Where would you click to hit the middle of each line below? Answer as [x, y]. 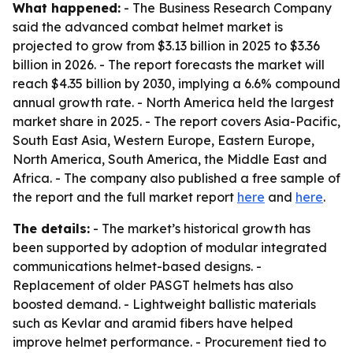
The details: [51, 229]
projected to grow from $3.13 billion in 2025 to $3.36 [166, 46]
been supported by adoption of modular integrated [170, 247]
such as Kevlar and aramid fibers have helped [153, 323]
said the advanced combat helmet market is [148, 27]
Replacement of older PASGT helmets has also [153, 285]
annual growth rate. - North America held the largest [173, 102]
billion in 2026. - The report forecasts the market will [169, 65]
